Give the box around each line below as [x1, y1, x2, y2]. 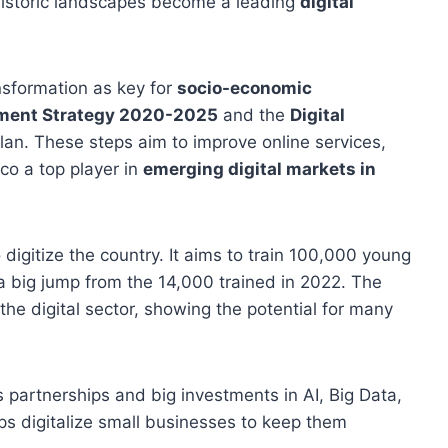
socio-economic [177, 78, 312, 99]
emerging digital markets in [143, 159, 376, 180]
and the [218, 105, 290, 126]
